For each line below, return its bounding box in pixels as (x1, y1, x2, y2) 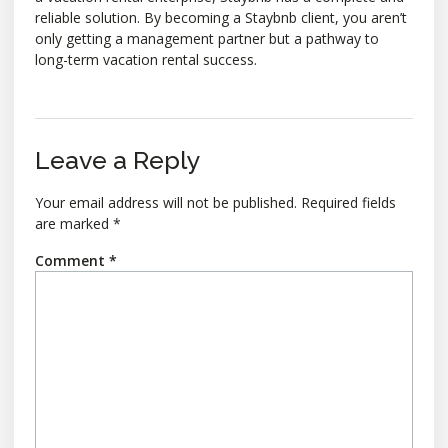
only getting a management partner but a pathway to (35, 28, 379, 48)
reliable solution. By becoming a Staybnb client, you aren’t (35, 7, 407, 27)
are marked (35, 213, 113, 233)
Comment (35, 251, 109, 271)
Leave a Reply (35, 144, 201, 175)
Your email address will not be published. (35, 192, 297, 212)
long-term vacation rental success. (35, 49, 257, 69)
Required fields (301, 192, 396, 212)
